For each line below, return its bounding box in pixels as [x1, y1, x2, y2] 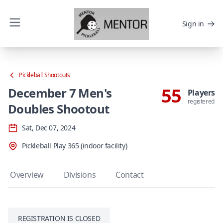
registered [187, 97, 215, 106]
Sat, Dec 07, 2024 [22, 123, 76, 132]
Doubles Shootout [8, 101, 110, 117]
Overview [10, 169, 44, 180]
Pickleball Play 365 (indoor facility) [22, 141, 127, 150]
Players [187, 87, 215, 98]
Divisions [63, 169, 96, 180]
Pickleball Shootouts [19, 71, 70, 79]
